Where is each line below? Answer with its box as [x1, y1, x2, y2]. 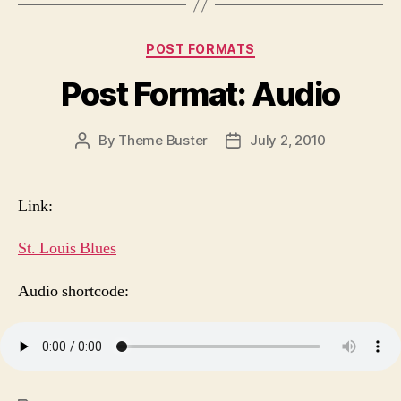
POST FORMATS [146, 41, 255, 57]
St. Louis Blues [18, 238, 116, 260]
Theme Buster [118, 131, 209, 149]
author [81, 151, 124, 169]
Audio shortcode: [18, 280, 129, 302]
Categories [200, 36, 279, 55]
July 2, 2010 [250, 131, 327, 149]
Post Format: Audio [61, 73, 340, 114]
